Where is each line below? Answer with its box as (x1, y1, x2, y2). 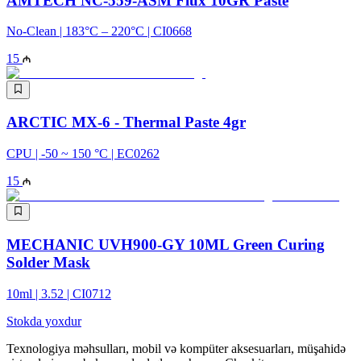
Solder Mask (6, 254, 90, 272)
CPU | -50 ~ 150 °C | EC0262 (6, 147, 160, 160)
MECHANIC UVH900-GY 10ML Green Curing (6, 236, 325, 254)
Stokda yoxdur (6, 313, 81, 328)
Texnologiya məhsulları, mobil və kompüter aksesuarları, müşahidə (6, 341, 346, 355)
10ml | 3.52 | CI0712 (6, 286, 111, 301)
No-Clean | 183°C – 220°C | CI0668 (6, 24, 192, 39)
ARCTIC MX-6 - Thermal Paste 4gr (6, 114, 246, 131)
